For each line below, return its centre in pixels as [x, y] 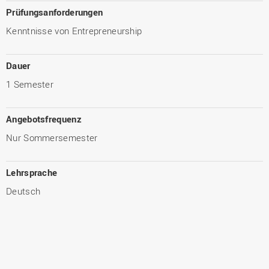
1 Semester [30, 84]
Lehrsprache [32, 172]
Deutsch [23, 191]
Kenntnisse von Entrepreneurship [74, 30]
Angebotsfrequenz [44, 119]
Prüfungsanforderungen [55, 12]
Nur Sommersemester [52, 137]
